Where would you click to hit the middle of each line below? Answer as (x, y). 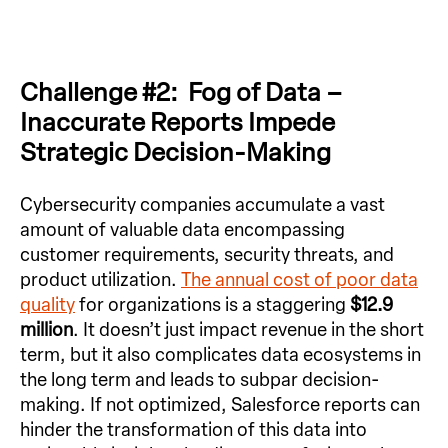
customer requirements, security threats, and (207, 254)
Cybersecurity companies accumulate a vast (202, 204)
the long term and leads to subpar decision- (199, 379)
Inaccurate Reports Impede (177, 121)
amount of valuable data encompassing (182, 229)
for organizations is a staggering (210, 304)
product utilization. (100, 279)
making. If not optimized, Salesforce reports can (220, 404)
